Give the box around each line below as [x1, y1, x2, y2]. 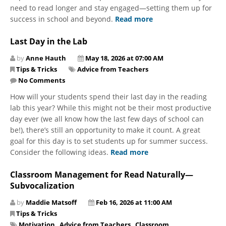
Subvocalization [10, 180, 75, 191]
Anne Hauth [26, 53, 66, 63]
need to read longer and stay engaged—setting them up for [10, 3, 212, 13]
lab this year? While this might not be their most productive [10, 102, 211, 112]
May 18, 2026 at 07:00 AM [85, 53, 163, 63]
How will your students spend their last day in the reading [10, 91, 207, 101]
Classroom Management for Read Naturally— [10, 168, 193, 180]
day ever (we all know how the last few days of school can [10, 114, 204, 124]
